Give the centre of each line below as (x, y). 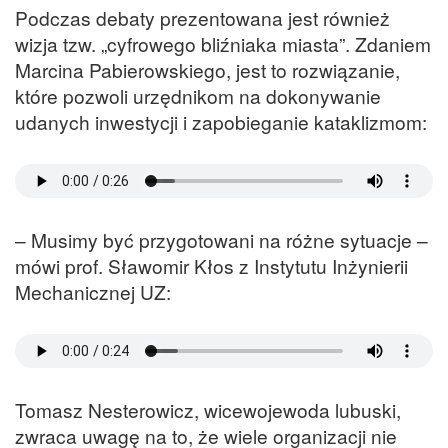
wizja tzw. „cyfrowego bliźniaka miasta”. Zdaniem (223, 43)
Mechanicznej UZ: (93, 291)
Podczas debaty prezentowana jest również (202, 17)
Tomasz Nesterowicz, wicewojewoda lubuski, (208, 410)
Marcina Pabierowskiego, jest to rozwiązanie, (207, 69)
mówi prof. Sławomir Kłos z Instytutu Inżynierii (211, 265)
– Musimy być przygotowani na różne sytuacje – (221, 239)
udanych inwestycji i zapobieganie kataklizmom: (221, 121)
